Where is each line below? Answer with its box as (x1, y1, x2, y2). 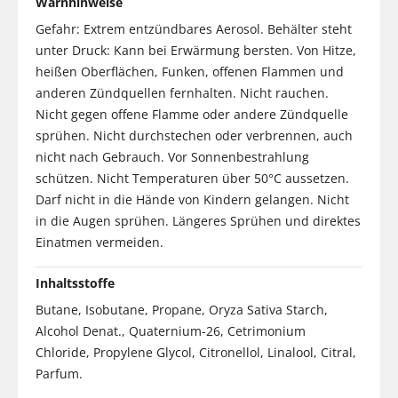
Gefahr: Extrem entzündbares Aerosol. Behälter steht (36, 20, 352, 37)
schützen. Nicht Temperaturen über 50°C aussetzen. (36, 169, 349, 187)
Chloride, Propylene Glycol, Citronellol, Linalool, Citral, (36, 343, 356, 361)
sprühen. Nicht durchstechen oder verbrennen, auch (36, 126, 353, 144)
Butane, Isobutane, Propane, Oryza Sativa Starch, (36, 300, 328, 318)
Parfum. (36, 364, 83, 382)
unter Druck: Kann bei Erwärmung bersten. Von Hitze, (36, 41, 356, 59)
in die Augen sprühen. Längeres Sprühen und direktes (36, 211, 361, 229)
